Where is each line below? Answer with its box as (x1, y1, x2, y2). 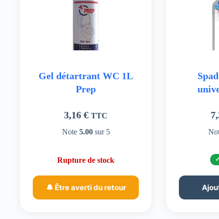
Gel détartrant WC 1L (39, 70, 133, 82)
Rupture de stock (57, 156, 115, 165)
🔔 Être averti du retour (45, 183, 126, 193)
